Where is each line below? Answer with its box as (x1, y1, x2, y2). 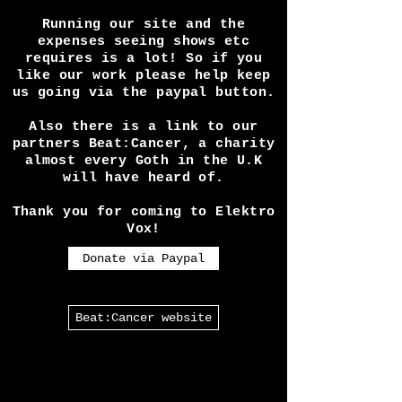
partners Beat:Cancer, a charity (12, 190, 275, 205)
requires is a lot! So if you (24, 105, 263, 120)
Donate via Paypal (83, 305, 205, 319)
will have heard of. (63, 224, 224, 240)
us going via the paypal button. (12, 139, 275, 154)
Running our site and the (41, 71, 246, 86)
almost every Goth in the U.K (24, 207, 263, 223)
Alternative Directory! (50, 37, 237, 52)
